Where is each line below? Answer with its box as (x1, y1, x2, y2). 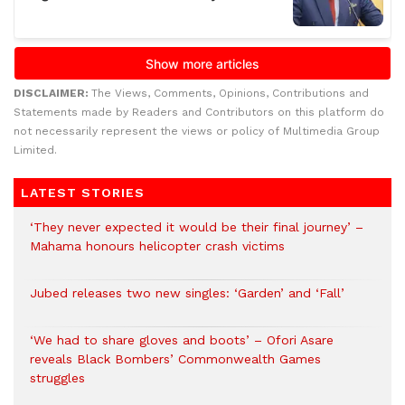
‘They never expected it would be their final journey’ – (30, 220, 363, 235)
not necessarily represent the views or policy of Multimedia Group (14, 125, 380, 138)
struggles (30, 371, 85, 386)
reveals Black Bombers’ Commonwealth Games (30, 352, 321, 367)
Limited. (14, 144, 57, 157)
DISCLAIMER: (14, 87, 91, 100)
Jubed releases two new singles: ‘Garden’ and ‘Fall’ (30, 286, 344, 301)
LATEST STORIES (21, 185, 145, 201)
